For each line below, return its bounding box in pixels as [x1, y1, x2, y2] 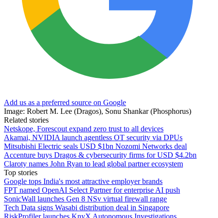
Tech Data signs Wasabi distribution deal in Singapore [4, 203, 169, 212]
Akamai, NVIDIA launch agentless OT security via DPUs [4, 133, 182, 142]
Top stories [4, 168, 37, 177]
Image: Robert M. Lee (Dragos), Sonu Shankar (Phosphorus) [4, 107, 191, 115]
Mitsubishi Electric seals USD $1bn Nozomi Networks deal [4, 142, 187, 150]
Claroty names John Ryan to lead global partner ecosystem [4, 159, 183, 168]
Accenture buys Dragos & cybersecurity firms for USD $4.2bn [4, 150, 197, 159]
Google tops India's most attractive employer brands [4, 177, 163, 185]
